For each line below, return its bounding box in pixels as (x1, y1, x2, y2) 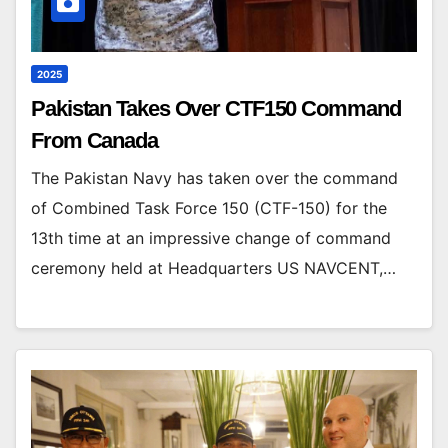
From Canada (31, 127, 158, 153)
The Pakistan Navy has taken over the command (31, 167, 398, 188)
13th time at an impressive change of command (31, 227, 391, 248)
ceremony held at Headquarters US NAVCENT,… (31, 257, 396, 278)
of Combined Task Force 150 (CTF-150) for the (31, 197, 387, 218)
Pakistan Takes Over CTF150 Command (31, 95, 401, 121)
